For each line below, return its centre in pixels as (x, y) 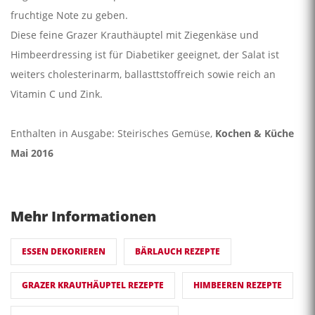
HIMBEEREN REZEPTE (238, 285)
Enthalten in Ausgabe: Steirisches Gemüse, (113, 134)
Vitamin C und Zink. (57, 94)
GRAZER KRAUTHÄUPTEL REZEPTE (93, 285)
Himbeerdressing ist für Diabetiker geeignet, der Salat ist (145, 55)
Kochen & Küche (255, 134)
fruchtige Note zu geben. (69, 15)
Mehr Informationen (83, 217)
